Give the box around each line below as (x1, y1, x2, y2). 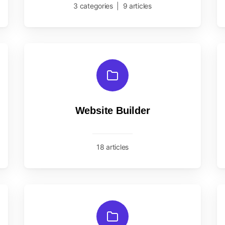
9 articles (123, 2, 152, 10)
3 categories (73, 2, 113, 10)
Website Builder (75, 105, 150, 116)
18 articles (96, 143, 129, 151)
